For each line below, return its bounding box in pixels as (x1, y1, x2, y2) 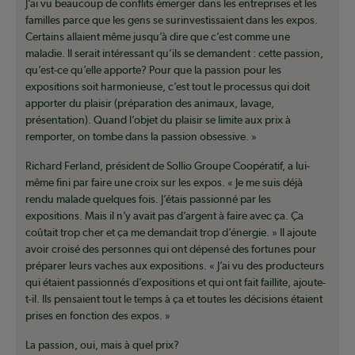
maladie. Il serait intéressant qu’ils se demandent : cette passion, (25, 47, 323, 60)
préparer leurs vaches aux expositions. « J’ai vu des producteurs (25, 259, 324, 273)
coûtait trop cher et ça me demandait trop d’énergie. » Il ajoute (25, 226, 316, 239)
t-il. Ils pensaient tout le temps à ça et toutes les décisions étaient (25, 292, 323, 306)
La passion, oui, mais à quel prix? (25, 338, 179, 352)
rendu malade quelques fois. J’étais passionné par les (25, 193, 271, 206)
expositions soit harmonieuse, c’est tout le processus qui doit (25, 80, 310, 94)
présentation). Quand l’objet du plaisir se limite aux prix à (25, 113, 291, 127)
